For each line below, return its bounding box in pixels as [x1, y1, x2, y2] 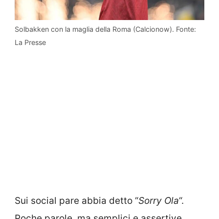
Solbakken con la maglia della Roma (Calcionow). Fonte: [15, 24, 196, 33]
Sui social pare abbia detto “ [15, 195, 138, 207]
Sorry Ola [138, 195, 179, 207]
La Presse [15, 38, 46, 46]
